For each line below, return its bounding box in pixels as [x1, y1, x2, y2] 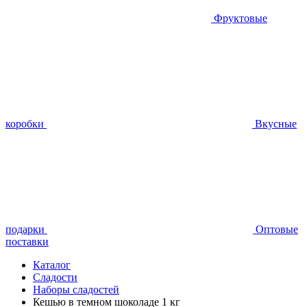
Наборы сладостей [33, 284, 119, 295]
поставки [5, 236, 49, 247]
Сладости [33, 271, 77, 283]
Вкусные [255, 118, 297, 130]
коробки [5, 118, 44, 130]
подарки [5, 223, 45, 235]
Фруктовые [214, 12, 267, 24]
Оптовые [256, 223, 298, 235]
